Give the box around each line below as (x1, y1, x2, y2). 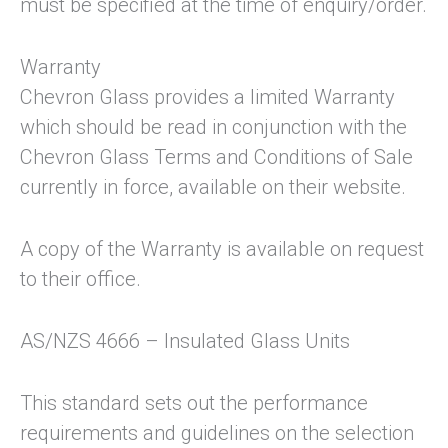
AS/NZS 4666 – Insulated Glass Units (20, 329, 350, 354)
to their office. (20, 267, 141, 292)
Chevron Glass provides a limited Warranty (20, 85, 395, 110)
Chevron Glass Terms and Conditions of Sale (20, 145, 413, 170)
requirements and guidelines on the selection (20, 421, 414, 446)
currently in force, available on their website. (20, 175, 406, 200)
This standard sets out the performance (20, 391, 368, 416)
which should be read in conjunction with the (20, 115, 407, 140)
